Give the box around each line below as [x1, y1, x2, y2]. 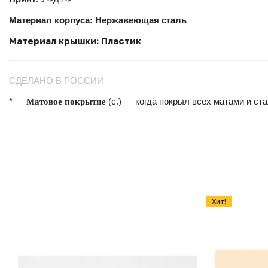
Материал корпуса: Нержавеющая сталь [9, 15, 189, 25]
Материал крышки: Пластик [9, 35, 141, 46]
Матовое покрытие [26, 95, 106, 108]
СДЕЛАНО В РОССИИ [9, 75, 103, 86]
